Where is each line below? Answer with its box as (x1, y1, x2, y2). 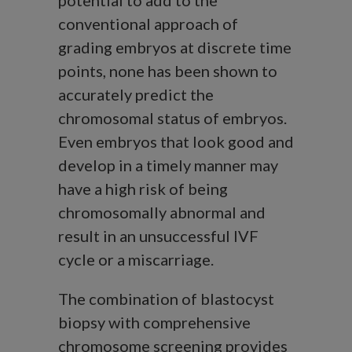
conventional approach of (58, 14, 238, 34)
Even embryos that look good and (58, 132, 294, 152)
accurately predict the (58, 85, 214, 104)
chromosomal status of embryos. (58, 108, 287, 128)
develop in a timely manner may (58, 156, 278, 175)
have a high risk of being (58, 179, 228, 199)
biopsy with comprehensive (58, 313, 251, 332)
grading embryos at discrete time (58, 38, 291, 57)
